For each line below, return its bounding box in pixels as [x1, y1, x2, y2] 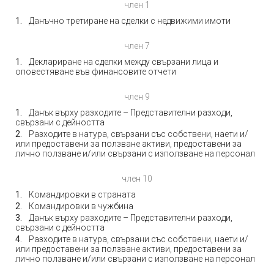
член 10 [122, 174, 152, 183]
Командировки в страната [29, 190, 136, 199]
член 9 [124, 92, 150, 102]
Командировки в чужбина [29, 201, 133, 211]
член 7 [124, 41, 150, 51]
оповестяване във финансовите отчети [15, 67, 176, 76]
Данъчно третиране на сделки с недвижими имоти [29, 16, 231, 26]
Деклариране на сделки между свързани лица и [29, 57, 218, 67]
